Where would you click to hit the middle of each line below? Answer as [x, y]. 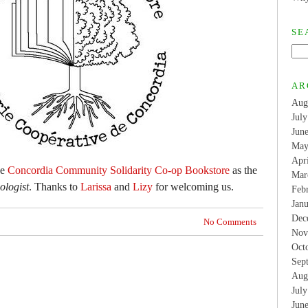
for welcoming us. [193, 187]
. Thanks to [55, 187]
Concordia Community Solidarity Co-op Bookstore [119, 170]
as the [243, 170]
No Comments [230, 222]
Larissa [96, 187]
